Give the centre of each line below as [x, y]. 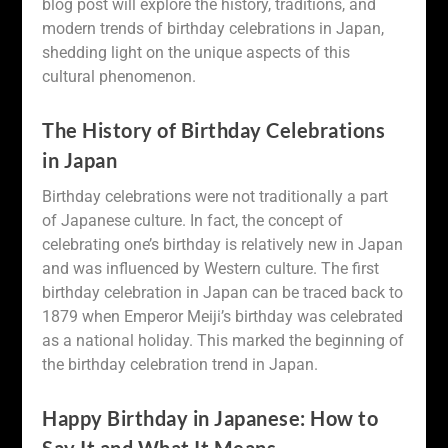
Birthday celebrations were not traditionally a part [215, 196]
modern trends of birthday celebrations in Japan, [213, 29]
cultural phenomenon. [119, 77]
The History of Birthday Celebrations [214, 129]
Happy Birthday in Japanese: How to [210, 417]
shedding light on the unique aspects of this [196, 53]
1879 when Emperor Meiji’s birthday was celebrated [223, 316]
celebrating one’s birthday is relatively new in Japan [223, 244]
